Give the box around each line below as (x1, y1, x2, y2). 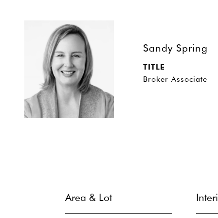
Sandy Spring (143, 42, 208, 54)
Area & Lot (65, 191, 112, 203)
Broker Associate (143, 74, 207, 84)
